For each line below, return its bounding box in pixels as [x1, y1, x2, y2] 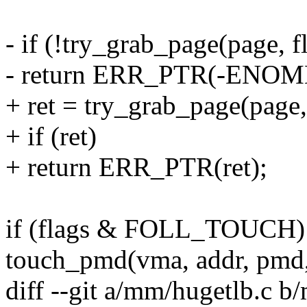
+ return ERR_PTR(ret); [5, 152, 267, 182]
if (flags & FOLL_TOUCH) [5, 214, 305, 244]
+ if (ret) [5, 121, 97, 151]
